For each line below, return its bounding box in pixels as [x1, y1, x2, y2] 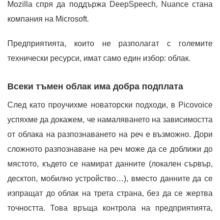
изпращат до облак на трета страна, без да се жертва [7, 189, 213, 197]
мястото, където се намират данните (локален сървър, [7, 159, 213, 168]
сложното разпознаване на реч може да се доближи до [7, 144, 213, 153]
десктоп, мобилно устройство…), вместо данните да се [7, 174, 213, 183]
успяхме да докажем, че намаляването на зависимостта [7, 115, 213, 124]
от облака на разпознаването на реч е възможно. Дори [7, 130, 213, 138]
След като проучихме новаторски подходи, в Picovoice [7, 100, 213, 109]
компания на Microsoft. [7, 14, 89, 23]
